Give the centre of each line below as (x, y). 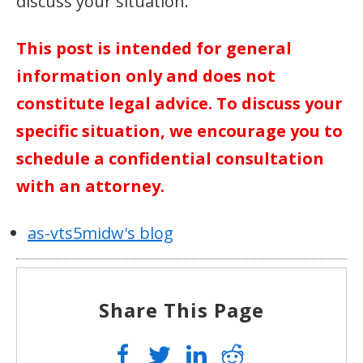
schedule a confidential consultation (170, 158)
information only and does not (146, 75)
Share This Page (181, 310)
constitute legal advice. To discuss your (179, 103)
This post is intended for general (154, 48)
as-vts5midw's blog (100, 233)
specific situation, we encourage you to (179, 130)
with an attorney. (90, 186)
